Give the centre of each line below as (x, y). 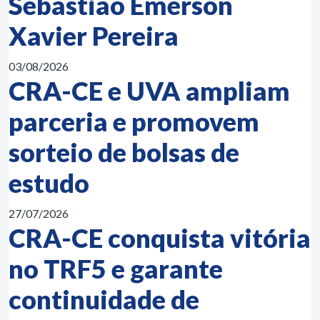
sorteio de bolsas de (124, 152)
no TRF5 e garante (116, 269)
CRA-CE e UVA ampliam (149, 91)
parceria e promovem (134, 121)
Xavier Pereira (94, 36)
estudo (49, 183)
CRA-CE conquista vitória (160, 238)
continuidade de (104, 299)
